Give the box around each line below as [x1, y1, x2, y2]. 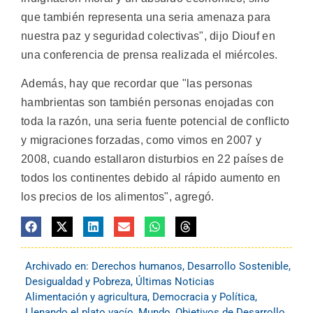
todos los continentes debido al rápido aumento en [21, 172, 281, 184]
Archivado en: [25, 259, 92, 272]
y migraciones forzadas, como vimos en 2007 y [21, 134, 262, 147]
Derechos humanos [92, 259, 182, 272]
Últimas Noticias [136, 275, 214, 288]
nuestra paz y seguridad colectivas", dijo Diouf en [21, 29, 275, 42]
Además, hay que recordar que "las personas [21, 78, 253, 90]
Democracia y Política [152, 290, 255, 303]
